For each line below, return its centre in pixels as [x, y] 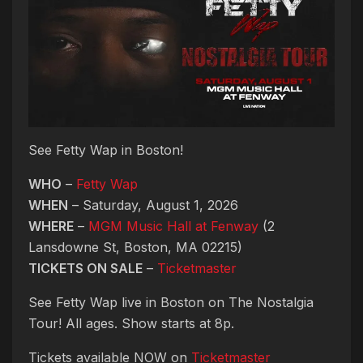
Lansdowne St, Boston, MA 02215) [135, 247]
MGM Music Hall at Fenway [173, 226]
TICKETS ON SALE [85, 268]
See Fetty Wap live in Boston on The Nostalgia [171, 302]
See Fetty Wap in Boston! [106, 149]
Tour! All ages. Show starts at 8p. [131, 323]
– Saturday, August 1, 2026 [153, 205]
